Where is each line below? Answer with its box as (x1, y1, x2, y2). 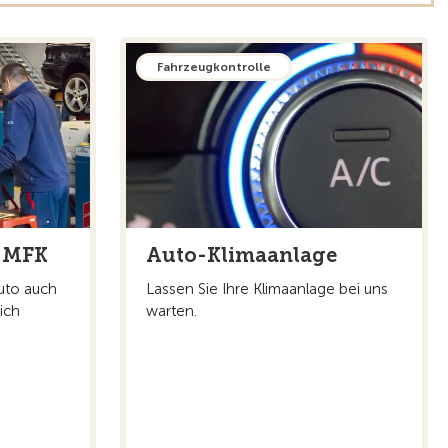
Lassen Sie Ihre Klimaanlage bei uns (146, 279, 388, 298)
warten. (146, 301, 197, 320)
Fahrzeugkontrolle (157, 60, 271, 74)
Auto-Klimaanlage (146, 242, 337, 267)
